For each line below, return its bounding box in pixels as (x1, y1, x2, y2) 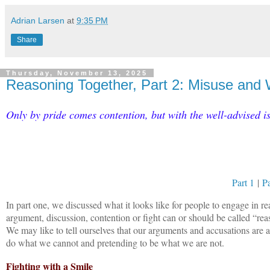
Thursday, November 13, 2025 (6, 69, 148, 77)
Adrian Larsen (11, 16, 64, 26)
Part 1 (231, 176, 254, 189)
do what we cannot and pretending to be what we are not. (6, 236, 227, 250)
